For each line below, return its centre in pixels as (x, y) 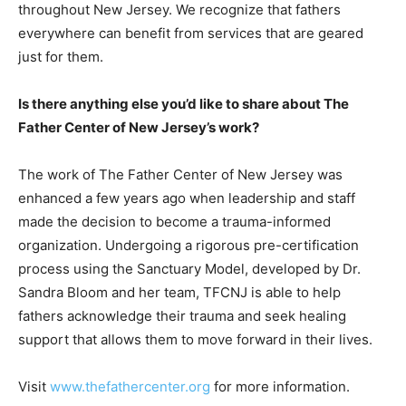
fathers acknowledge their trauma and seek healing (182, 316)
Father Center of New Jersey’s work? (139, 127)
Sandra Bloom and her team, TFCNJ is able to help (179, 292)
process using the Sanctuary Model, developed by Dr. (189, 269)
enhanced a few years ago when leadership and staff (187, 198)
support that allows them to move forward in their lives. (195, 339)
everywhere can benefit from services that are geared (191, 33)
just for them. (61, 57)
